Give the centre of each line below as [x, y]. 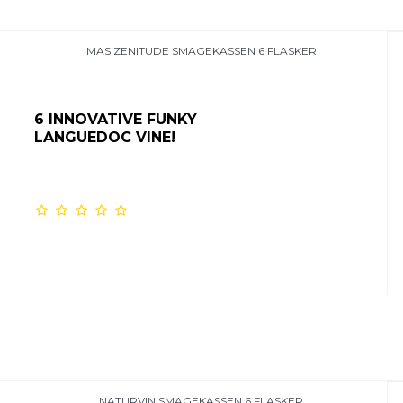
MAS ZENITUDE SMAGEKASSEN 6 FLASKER [201, 51]
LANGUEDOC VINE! [104, 138]
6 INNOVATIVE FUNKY [115, 120]
